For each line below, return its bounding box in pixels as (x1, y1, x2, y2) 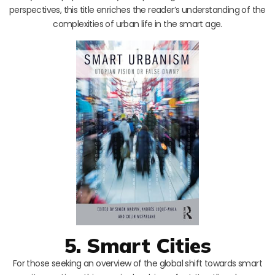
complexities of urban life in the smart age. (53, 18, 222, 31)
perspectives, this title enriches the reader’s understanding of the (9, 4, 266, 17)
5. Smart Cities (64, 232, 211, 258)
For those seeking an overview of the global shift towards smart (12, 257, 263, 269)
